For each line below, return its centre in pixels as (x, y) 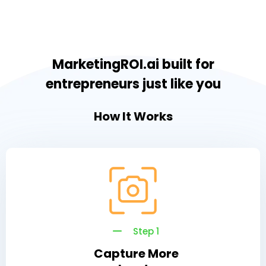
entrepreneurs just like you (133, 84)
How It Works (133, 117)
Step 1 (145, 232)
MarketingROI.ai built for (133, 65)
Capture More (136, 254)
